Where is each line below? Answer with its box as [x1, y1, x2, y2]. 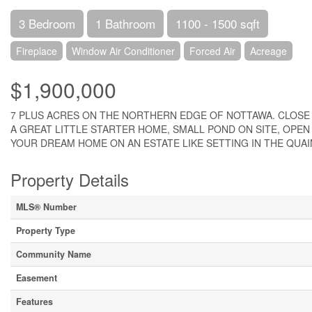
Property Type [16, 224, 75, 237]
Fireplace [16, 44, 57, 58]
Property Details [10, 167, 129, 192]
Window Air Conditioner [72, 44, 175, 58]
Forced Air [189, 44, 235, 58]
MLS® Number [16, 201, 77, 213]
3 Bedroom [19, 15, 75, 32]
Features [16, 295, 53, 308]
